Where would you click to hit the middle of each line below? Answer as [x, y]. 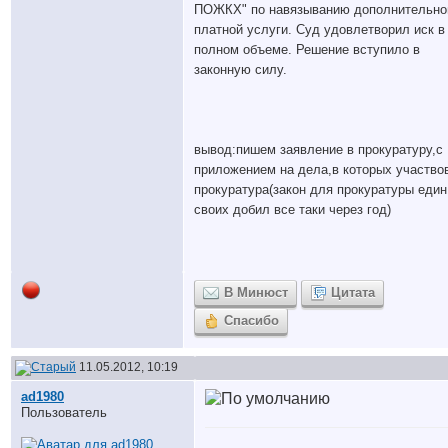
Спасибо [251, 320]
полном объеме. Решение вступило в [307, 49]
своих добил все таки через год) [292, 209]
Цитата [353, 292]
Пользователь [64, 412]
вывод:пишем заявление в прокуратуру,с [318, 149]
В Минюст [256, 292]
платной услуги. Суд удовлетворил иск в [319, 29]
